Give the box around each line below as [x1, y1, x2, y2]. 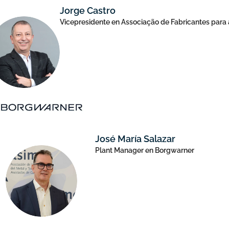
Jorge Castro [59, 5, 116, 16]
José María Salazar [95, 133, 176, 145]
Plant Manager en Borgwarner [95, 146, 195, 155]
